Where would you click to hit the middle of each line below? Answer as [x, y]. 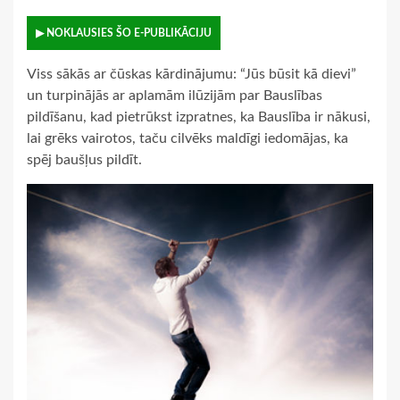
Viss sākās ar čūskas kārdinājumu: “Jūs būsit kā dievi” [192, 75]
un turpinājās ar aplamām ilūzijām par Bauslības [175, 96]
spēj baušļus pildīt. [84, 160]
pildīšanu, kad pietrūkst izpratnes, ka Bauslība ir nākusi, [199, 117]
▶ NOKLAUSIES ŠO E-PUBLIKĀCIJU [124, 33]
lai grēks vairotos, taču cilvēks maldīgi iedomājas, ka [187, 139]
